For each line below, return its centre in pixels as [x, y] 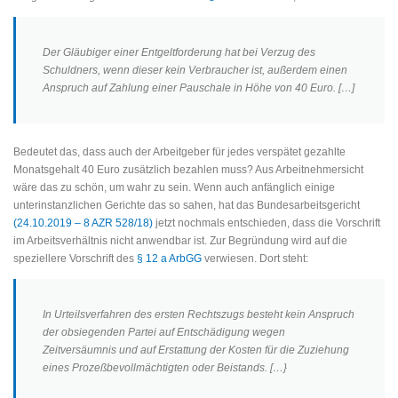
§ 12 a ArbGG [169, 258]
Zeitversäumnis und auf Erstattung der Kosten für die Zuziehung [196, 350]
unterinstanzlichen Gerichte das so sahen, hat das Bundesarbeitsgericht [187, 205]
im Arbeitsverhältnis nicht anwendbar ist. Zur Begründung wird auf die [180, 240]
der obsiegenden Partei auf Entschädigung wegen [164, 332]
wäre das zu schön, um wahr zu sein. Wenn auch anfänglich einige [174, 187]
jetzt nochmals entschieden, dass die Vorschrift [267, 223]
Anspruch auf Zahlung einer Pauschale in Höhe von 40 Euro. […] [199, 88]
